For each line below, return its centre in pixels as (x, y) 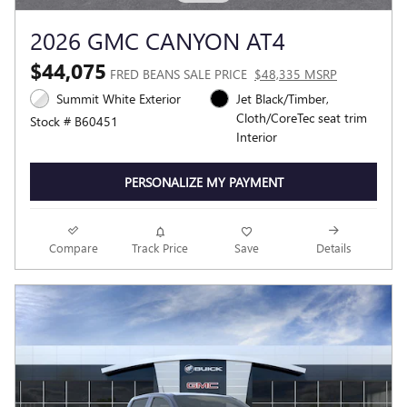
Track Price (160, 247)
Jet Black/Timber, (283, 99)
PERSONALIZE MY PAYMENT (203, 182)
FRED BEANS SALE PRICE (179, 74)
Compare (73, 247)
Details (333, 247)
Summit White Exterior (119, 99)
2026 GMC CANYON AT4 (158, 40)
